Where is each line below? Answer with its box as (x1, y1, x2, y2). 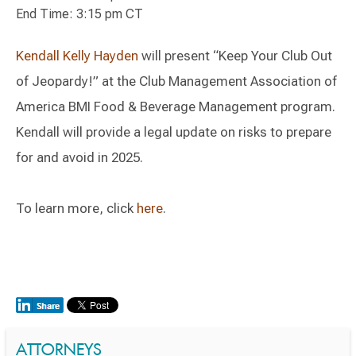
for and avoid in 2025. (16, 149, 143, 165)
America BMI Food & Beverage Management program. (16, 99, 335, 114)
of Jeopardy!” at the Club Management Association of (16, 73, 337, 89)
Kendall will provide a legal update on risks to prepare (16, 124, 331, 140)
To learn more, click (16, 200, 137, 216)
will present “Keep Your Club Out (138, 48, 332, 64)
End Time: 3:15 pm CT (16, 6, 143, 21)
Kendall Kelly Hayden (16, 48, 138, 64)
